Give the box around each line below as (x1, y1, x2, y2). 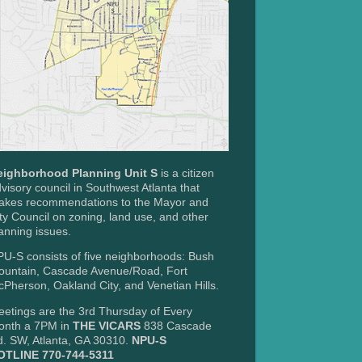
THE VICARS (73, 319, 141, 332)
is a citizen (158, 166, 214, 179)
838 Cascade (141, 319, 212, 332)
